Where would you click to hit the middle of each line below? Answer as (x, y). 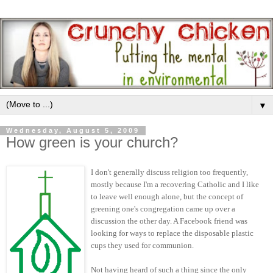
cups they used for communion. (142, 246)
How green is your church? (92, 143)
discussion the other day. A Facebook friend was (169, 221)
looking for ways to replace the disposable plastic (172, 233)
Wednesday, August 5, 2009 (73, 131)
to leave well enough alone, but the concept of (167, 197)
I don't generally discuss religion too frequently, (169, 172)
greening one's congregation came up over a (163, 209)
